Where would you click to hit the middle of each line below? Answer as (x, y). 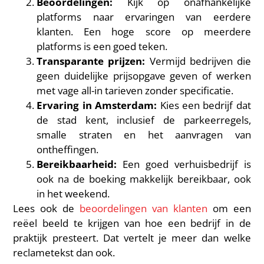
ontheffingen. (68, 149)
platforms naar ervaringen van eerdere (144, 17)
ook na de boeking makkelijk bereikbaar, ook (144, 179)
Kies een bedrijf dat (204, 105)
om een (229, 208)
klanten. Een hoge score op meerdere (144, 32)
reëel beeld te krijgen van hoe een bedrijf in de (132, 223)
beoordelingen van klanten (143, 208)
